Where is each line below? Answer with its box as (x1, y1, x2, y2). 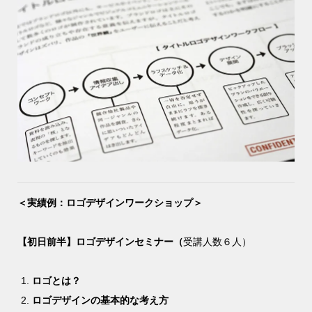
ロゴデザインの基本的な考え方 (31, 294, 169, 306)
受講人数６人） (182, 235, 251, 247)
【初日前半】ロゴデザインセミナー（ (17, 235, 183, 247)
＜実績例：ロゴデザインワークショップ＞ (17, 196, 203, 208)
